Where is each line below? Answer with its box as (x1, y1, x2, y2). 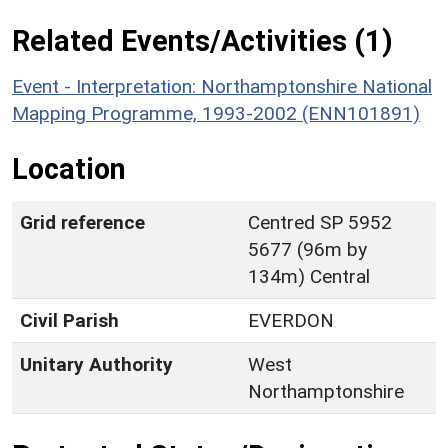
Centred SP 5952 (248, 210, 392, 234)
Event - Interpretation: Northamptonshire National (12, 74, 432, 98)
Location (12, 151, 126, 186)
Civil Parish (20, 308, 119, 332)
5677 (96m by (248, 237, 367, 261)
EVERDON (248, 308, 334, 332)
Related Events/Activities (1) (12, 23, 393, 58)
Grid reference (20, 210, 145, 234)
